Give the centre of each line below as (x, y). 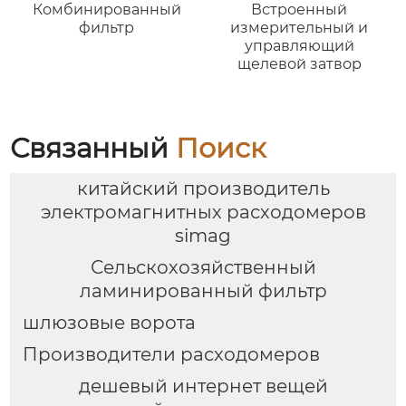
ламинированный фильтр (203, 291)
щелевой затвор (299, 63)
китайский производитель (203, 189)
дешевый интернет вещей (203, 386)
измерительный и (300, 27)
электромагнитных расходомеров (203, 213)
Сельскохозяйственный (203, 268)
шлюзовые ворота (109, 322)
